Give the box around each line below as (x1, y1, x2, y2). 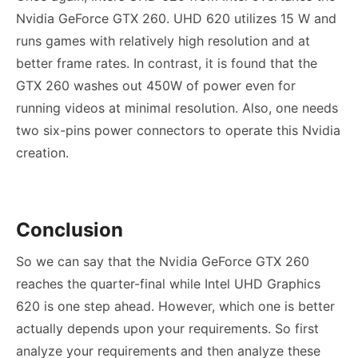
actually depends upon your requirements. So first (16, 320, 319, 336)
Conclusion (16, 217, 123, 241)
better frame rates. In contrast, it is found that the (16, 54, 317, 71)
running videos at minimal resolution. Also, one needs (16, 99, 338, 116)
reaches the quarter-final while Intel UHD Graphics (16, 275, 320, 292)
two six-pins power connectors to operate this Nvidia (16, 121, 340, 138)
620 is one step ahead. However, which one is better (16, 297, 335, 314)
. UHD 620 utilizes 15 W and (166, 10, 336, 26)
